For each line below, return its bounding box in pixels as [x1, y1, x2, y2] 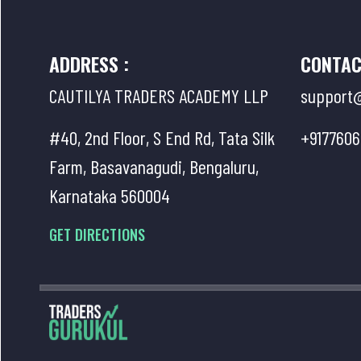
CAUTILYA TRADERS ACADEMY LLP [49, 83, 268, 107]
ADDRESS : [49, 48, 129, 78]
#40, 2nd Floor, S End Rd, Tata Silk [49, 125, 275, 149]
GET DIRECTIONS [49, 223, 146, 245]
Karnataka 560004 [49, 183, 170, 207]
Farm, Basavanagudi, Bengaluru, [49, 154, 259, 178]
